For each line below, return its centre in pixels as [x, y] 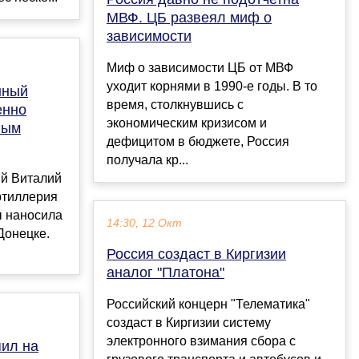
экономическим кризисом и [187, 123]
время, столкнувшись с [175, 105]
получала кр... [147, 160]
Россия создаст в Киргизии [196, 254]
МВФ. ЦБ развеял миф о [189, 18]
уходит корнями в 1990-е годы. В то [212, 87]
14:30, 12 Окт [144, 224]
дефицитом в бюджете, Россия [198, 142]
